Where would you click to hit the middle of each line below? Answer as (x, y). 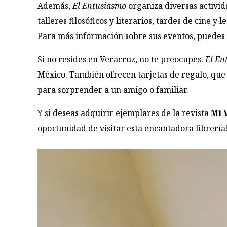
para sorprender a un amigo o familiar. (113, 89)
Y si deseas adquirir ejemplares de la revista (124, 113)
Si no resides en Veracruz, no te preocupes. (122, 59)
